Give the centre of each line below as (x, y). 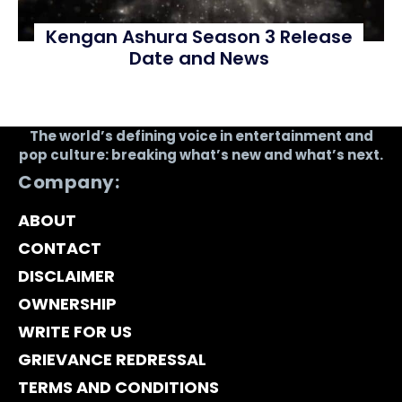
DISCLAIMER (66, 276)
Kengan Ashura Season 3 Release (199, 37)
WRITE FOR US (75, 332)
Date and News (199, 59)
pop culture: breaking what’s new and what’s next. (201, 155)
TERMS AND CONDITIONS (118, 388)
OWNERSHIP (67, 304)
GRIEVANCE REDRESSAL (112, 360)
